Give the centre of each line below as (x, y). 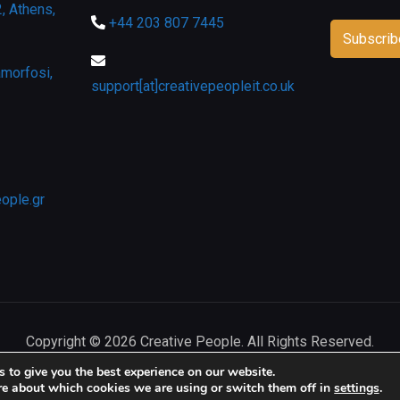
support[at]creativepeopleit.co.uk (192, 86)
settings (356, 388)
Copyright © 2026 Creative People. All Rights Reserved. (200, 341)
